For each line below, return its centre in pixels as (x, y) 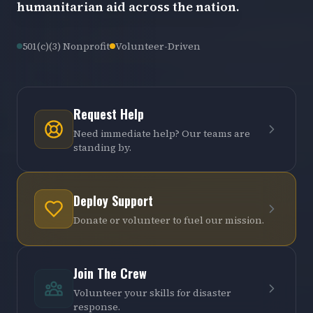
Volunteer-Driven (158, 46)
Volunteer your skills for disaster (152, 293)
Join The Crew (110, 273)
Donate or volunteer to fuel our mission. (169, 220)
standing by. (102, 147)
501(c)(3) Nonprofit (66, 46)
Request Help (109, 114)
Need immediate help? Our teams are (162, 133)
